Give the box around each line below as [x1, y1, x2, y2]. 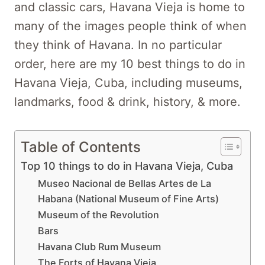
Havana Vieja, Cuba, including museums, [14, 75, 243, 90]
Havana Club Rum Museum [37, 240, 161, 253]
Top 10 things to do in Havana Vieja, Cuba [21, 159, 233, 172]
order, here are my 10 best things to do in [14, 56, 245, 71]
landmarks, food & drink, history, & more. [14, 94, 241, 109]
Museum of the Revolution [37, 208, 159, 221]
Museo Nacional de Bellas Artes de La [37, 177, 211, 189]
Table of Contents [21, 138, 141, 156]
